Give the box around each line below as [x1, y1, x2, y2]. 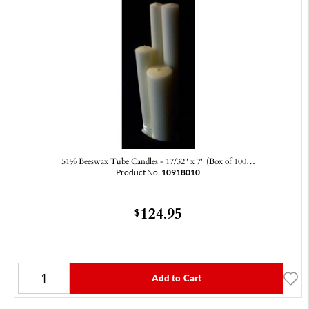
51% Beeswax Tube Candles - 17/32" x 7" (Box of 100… [61, 154, 255, 168]
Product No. [116, 168, 161, 177]
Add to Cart [151, 273, 202, 283]
